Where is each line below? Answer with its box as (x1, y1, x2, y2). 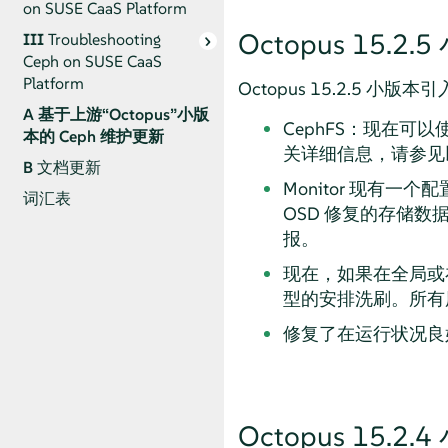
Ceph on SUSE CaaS (22, 51, 162, 73)
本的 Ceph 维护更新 (22, 126, 164, 148)
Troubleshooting (47, 29, 161, 51)
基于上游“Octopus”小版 (37, 104, 209, 126)
